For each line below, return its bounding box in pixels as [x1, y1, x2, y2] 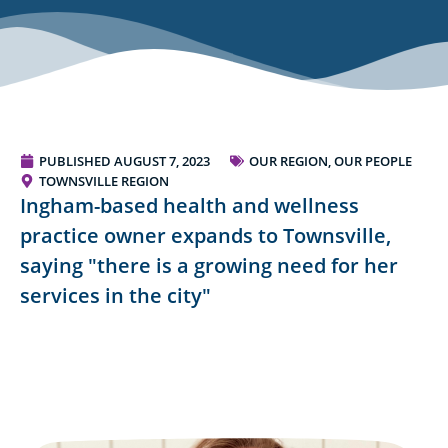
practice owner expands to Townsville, [20, 222, 391, 250]
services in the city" [20, 282, 211, 310]
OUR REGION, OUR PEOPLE [249, 152, 412, 171]
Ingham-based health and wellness [20, 192, 359, 220]
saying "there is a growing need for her [20, 252, 398, 280]
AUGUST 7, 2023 [114, 152, 210, 171]
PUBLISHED [39, 152, 111, 171]
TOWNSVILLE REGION [39, 172, 169, 191]
